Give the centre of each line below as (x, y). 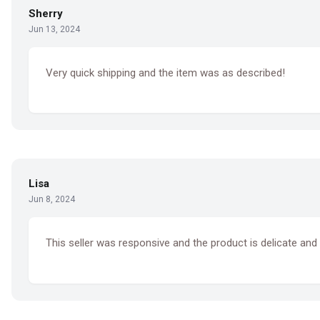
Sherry (46, 14)
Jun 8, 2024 (52, 200)
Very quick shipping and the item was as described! (165, 73)
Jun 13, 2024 (54, 29)
